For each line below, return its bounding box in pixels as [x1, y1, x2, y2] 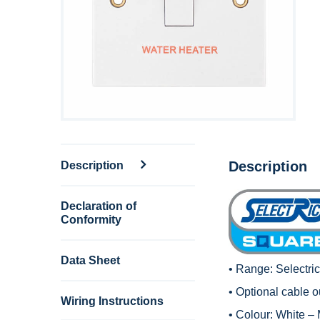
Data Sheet [60, 254, 120, 266]
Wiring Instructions [60, 295, 164, 306]
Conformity [60, 214, 121, 225]
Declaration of [60, 200, 136, 211]
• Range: [228, 263, 276, 276]
